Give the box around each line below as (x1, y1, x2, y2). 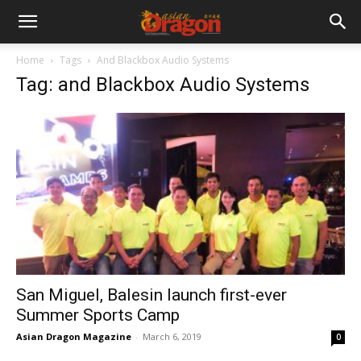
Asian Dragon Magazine (16, 330, 131, 343)
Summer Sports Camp (16, 305, 180, 326)
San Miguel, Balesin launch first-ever (16, 285, 287, 305)
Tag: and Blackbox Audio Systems (16, 73, 309, 96)
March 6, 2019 (143, 330, 201, 343)
